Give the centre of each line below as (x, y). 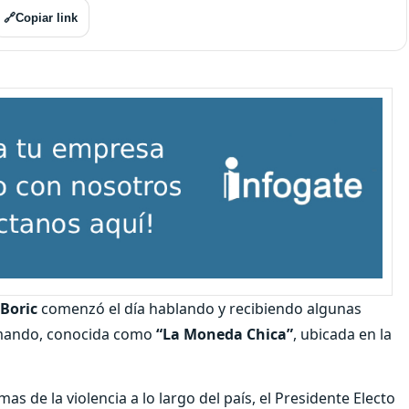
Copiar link (47, 17)
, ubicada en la (342, 334)
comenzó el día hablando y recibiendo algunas (199, 308)
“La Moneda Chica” (223, 334)
